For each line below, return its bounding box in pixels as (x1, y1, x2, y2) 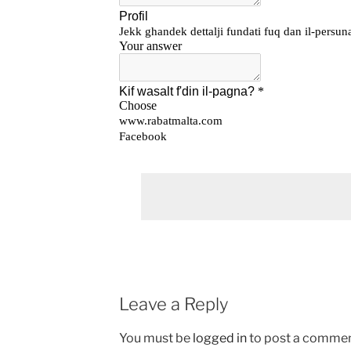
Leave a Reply (118, 294, 228, 314)
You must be (118, 330, 193, 346)
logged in (192, 330, 247, 346)
